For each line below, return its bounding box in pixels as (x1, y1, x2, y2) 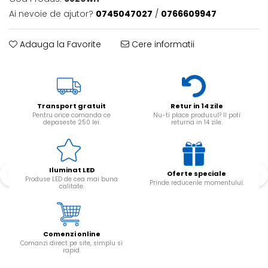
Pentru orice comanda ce (32, 111, 111, 120)
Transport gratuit (37, 101, 106, 111)
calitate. (59, 182, 84, 191)
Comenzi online (42, 229, 100, 239)
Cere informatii (129, 38, 194, 50)
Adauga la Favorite (17, 38, 101, 50)
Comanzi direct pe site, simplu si (20, 239, 123, 248)
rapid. (62, 246, 81, 255)
